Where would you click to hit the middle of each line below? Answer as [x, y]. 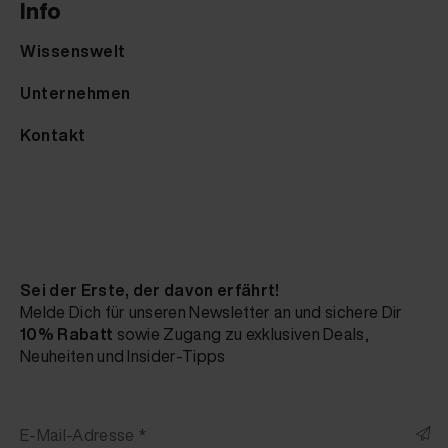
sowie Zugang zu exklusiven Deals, [241, 333]
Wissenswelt [73, 50]
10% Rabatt [67, 333]
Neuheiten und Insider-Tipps [123, 355]
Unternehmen [75, 92]
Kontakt [53, 134]
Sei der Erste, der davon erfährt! [150, 289]
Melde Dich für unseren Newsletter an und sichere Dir [211, 311]
